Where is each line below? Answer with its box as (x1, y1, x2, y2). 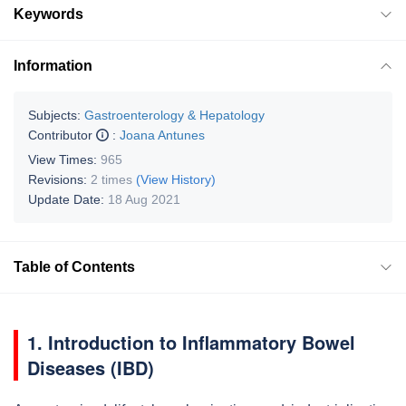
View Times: (28, 151, 101, 167)
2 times (91, 171, 132, 187)
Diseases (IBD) (27, 353, 154, 381)
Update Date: (28, 191, 108, 207)
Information (14, 57, 92, 73)
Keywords (14, 5, 83, 22)
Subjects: (28, 107, 81, 122)
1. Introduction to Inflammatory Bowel (27, 328, 355, 355)
